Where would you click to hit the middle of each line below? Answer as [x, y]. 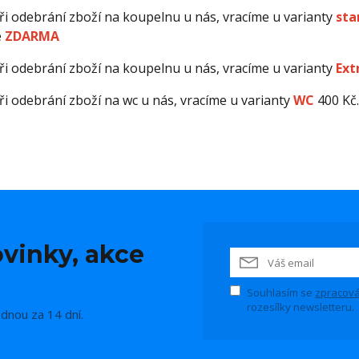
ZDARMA [32, 36]
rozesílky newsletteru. [301, 307]
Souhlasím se [281, 292]
